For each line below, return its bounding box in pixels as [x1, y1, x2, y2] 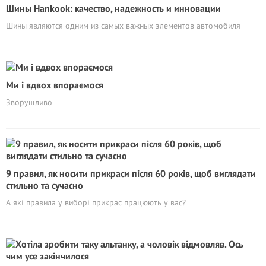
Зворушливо [6, 97, 52, 107]
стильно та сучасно [6, 179, 83, 191]
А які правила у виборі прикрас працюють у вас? [6, 197, 186, 208]
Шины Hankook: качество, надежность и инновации [6, 2, 221, 14]
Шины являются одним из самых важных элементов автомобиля [6, 20, 240, 31]
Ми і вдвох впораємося [6, 79, 103, 91]
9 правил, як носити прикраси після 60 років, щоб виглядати [6, 167, 256, 179]
